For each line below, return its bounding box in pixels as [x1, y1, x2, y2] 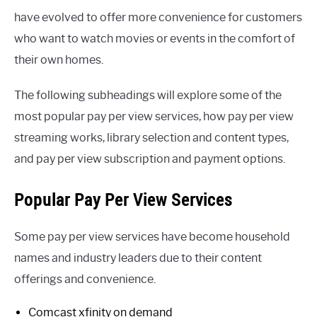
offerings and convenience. [14, 272, 156, 287]
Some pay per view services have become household [14, 230, 290, 244]
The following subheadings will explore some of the [14, 88, 282, 103]
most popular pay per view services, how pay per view [14, 110, 294, 124]
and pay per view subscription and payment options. [14, 152, 285, 166]
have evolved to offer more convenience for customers [14, 11, 302, 25]
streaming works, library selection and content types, [14, 131, 289, 145]
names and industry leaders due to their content [14, 251, 262, 265]
